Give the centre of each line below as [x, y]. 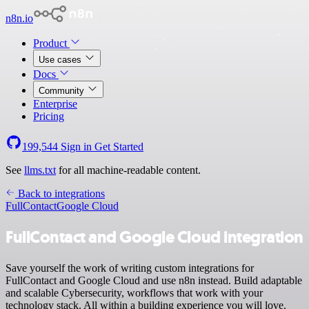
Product [51, 43]
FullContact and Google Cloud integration [154, 237]
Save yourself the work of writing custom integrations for [130, 268]
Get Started [119, 147]
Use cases [61, 60]
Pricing [49, 116]
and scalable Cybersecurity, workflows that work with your [134, 292]
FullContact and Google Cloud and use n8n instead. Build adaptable [154, 280]
